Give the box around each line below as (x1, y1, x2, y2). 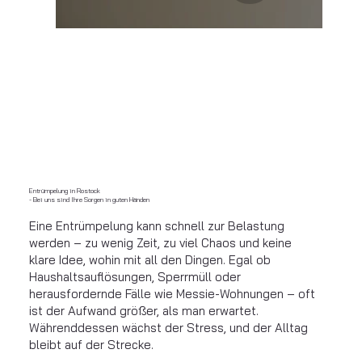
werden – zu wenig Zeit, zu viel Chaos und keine (28, 235, 292, 251)
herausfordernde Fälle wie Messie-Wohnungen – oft (28, 286, 315, 302)
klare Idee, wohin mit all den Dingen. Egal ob (28, 252, 271, 268)
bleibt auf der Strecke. (28, 337, 154, 353)
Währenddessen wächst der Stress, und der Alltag (28, 320, 308, 336)
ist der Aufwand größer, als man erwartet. (28, 303, 259, 319)
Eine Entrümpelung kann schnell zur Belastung (28, 218, 284, 234)
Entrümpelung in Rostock (28, 187, 100, 196)
